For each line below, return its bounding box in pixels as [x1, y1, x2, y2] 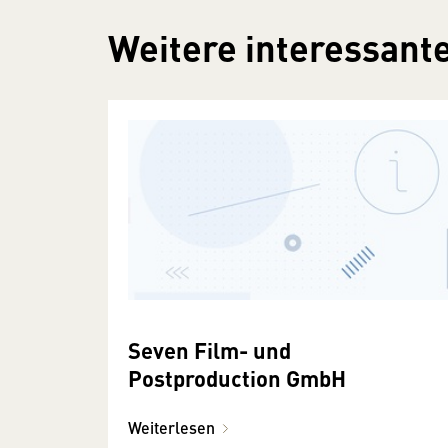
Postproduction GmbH [128, 361, 346, 393]
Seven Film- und [128, 333, 291, 365]
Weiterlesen [128, 415, 215, 439]
